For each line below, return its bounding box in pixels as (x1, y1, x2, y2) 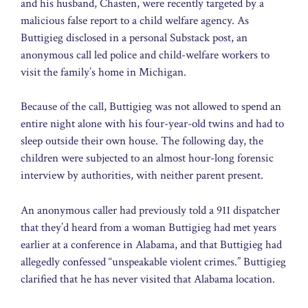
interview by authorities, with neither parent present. (21, 168, 263, 184)
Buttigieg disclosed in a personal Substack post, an (21, 30, 247, 45)
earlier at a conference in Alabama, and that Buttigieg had (21, 236, 282, 252)
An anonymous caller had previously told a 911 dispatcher (21, 202, 280, 218)
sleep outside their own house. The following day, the (21, 133, 263, 149)
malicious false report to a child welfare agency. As (21, 12, 249, 28)
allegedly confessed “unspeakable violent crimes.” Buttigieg (21, 254, 286, 269)
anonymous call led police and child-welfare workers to (21, 47, 269, 63)
